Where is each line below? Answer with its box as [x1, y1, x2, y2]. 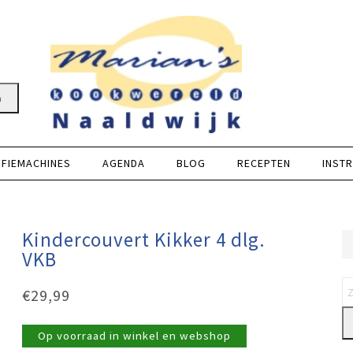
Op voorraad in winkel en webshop [38, 329, 232, 343]
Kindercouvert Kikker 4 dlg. [22, 227, 266, 252]
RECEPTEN [237, 156, 291, 170]
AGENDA [102, 156, 145, 170]
